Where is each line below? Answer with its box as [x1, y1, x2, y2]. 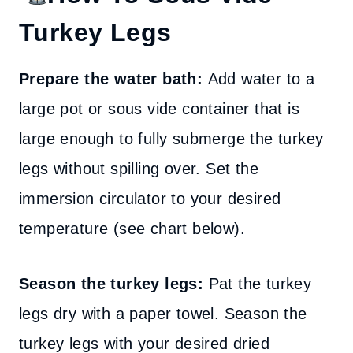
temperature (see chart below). [19, 220, 245, 237]
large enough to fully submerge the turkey [19, 130, 324, 147]
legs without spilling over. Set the [19, 160, 258, 177]
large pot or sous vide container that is [19, 100, 299, 117]
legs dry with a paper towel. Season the [19, 305, 307, 322]
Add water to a [207, 70, 315, 87]
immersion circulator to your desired [19, 190, 281, 207]
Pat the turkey [203, 275, 312, 292]
